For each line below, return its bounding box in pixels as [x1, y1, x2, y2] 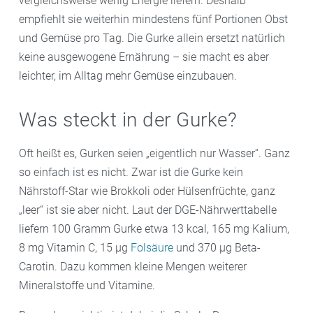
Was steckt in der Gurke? [19, 108, 237, 131]
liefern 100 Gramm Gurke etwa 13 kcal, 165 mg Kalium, [19, 221, 289, 235]
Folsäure [131, 240, 173, 254]
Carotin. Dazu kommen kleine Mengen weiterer [19, 259, 247, 273]
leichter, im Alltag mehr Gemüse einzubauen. [19, 68, 237, 82]
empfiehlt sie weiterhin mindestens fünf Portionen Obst [19, 12, 288, 26]
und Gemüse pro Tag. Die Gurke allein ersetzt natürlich [19, 31, 285, 45]
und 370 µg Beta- [173, 240, 261, 254]
